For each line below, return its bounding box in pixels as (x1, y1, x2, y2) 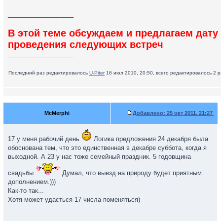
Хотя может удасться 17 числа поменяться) (8, 196, 140, 203)
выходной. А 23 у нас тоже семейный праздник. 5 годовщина (8, 153, 191, 160)
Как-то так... (8, 187, 44, 194)
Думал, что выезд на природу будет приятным (60, 169, 202, 177)
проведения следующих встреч (8, 39, 163, 50)
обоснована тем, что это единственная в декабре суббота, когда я (8, 144, 207, 151)
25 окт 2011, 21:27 (165, 110, 214, 116)
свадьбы (8, 169, 36, 177)
